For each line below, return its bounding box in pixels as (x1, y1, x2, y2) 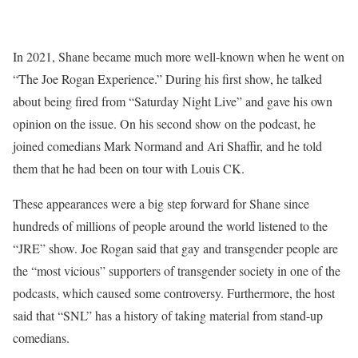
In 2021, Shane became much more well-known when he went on (13, 47, 344, 65)
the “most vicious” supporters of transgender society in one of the (13, 261, 340, 279)
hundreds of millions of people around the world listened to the (13, 217, 328, 234)
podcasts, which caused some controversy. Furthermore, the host (13, 284, 335, 301)
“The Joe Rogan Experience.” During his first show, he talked (13, 70, 322, 87)
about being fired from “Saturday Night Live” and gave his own (13, 92, 332, 109)
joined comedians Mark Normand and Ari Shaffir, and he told (13, 137, 322, 154)
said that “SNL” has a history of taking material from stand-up (13, 306, 323, 324)
